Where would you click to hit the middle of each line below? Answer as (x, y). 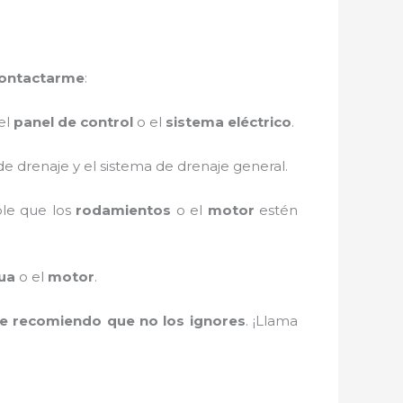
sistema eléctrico (228, 121)
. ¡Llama (272, 320)
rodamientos (124, 210)
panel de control (73, 121)
